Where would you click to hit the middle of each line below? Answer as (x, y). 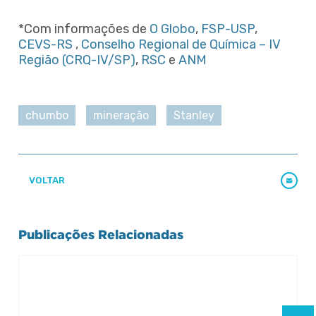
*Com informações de (84, 29)
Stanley (194, 115)
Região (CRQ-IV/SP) (77, 60)
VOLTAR (46, 181)
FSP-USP (228, 29)
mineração (121, 115)
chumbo (47, 115)
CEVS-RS (45, 44)
